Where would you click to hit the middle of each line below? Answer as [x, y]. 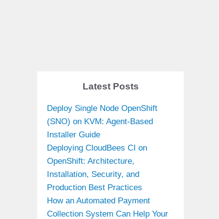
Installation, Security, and [93, 174]
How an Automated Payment [99, 200]
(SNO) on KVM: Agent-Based [100, 121]
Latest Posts [110, 86]
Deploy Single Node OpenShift [102, 108]
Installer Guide [74, 134]
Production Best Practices [95, 187]
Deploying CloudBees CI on [97, 148]
